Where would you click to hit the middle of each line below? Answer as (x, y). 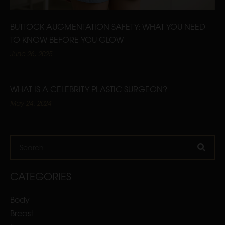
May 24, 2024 (31, 103)
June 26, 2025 (31, 53)
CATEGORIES (41, 176)
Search (25, 141)
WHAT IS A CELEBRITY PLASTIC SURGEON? (89, 89)
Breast (22, 213)
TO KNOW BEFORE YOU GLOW (67, 39)
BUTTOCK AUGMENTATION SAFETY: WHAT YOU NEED (108, 26)
